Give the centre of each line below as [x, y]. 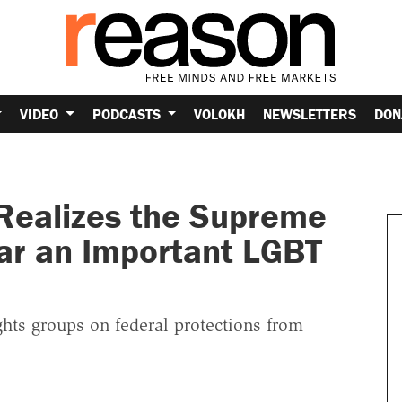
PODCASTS [128, 114]
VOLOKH [220, 114]
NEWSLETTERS [310, 114]
